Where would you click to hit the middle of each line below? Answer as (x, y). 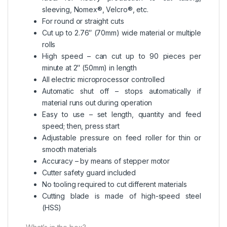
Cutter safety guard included (89, 173)
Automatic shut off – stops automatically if (122, 91)
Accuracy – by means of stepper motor (106, 161)
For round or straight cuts (83, 21)
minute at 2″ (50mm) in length (89, 68)
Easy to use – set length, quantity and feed (122, 115)
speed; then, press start (81, 126)
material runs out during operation (97, 103)
